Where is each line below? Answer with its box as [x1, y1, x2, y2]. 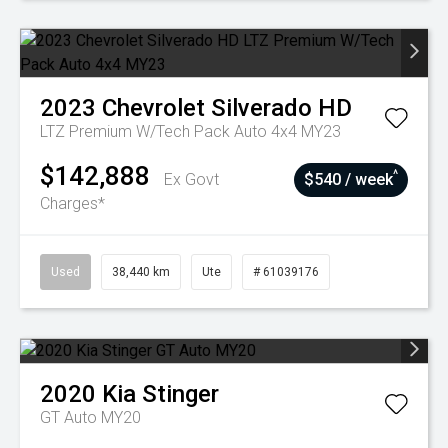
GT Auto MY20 [40, 408, 141, 427]
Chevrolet [102, 94, 205, 122]
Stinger [142, 380, 219, 408]
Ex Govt [164, 170, 219, 189]
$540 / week [304, 170, 393, 189]
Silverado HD [211, 94, 352, 122]
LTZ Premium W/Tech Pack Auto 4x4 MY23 [40, 122, 341, 141]
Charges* [40, 194, 105, 213]
